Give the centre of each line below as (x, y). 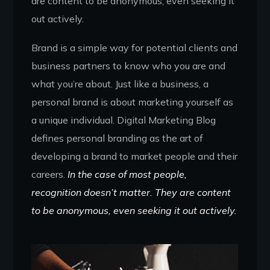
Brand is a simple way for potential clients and (135, 47)
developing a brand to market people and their (135, 156)
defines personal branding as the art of (118, 138)
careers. (50, 174)
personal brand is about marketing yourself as (133, 102)
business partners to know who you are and (129, 65)
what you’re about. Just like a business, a (120, 83)
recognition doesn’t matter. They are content (131, 192)
